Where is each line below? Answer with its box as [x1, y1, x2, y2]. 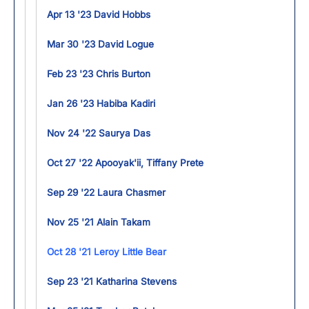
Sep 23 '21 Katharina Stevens [47, 276, 177, 287]
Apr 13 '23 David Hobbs [47, 9, 150, 20]
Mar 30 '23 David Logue [47, 39, 154, 50]
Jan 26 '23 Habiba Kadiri [47, 98, 155, 109]
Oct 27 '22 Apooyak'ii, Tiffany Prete [47, 157, 203, 168]
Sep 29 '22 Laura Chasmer [47, 187, 166, 198]
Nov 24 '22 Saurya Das [47, 128, 150, 139]
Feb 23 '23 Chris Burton [47, 68, 150, 79]
